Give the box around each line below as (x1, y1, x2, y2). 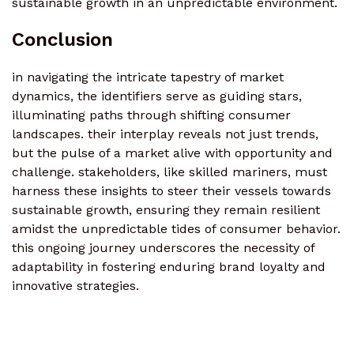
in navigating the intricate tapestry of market (12, 70, 284, 85)
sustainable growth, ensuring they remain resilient (12, 202, 320, 218)
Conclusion (12, 28, 113, 51)
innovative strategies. (12, 278, 139, 294)
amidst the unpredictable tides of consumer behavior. (12, 221, 341, 237)
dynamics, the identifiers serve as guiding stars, (12, 88, 302, 104)
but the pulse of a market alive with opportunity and (12, 145, 333, 161)
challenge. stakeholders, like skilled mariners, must (12, 164, 327, 180)
